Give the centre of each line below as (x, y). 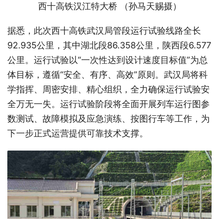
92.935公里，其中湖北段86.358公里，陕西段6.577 (109, 45)
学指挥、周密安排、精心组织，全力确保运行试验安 (109, 89)
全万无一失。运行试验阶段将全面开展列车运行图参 (109, 104)
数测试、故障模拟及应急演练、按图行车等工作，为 (109, 118)
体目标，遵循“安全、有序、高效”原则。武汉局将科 (108, 74)
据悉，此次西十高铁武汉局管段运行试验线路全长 (104, 30)
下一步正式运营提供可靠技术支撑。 (78, 133)
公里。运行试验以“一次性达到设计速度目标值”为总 (108, 60)
